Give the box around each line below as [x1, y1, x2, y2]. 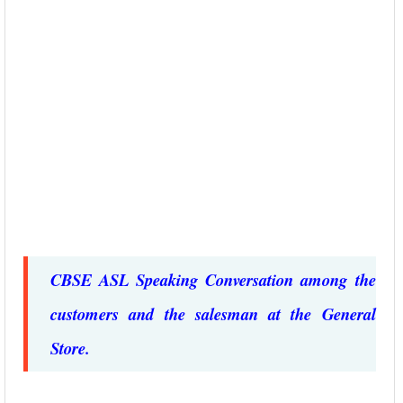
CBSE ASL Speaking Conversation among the [50, 268, 376, 291]
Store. [50, 336, 90, 360]
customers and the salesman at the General [50, 302, 376, 326]
